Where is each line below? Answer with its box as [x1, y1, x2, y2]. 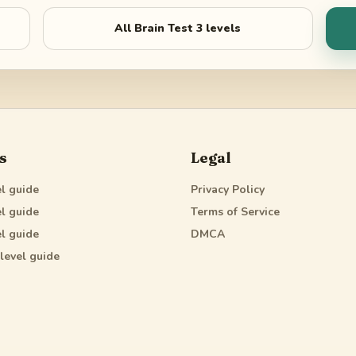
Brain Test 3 [134, 21, 203, 37]
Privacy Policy [191, 182, 265, 198]
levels [203, 21, 242, 37]
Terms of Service [191, 204, 280, 220]
